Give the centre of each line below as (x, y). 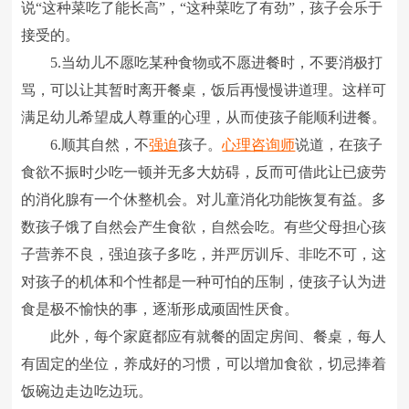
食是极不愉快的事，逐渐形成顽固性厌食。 (160, 309)
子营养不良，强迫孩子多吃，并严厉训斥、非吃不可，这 (204, 254)
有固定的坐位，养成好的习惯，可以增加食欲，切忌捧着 (204, 364)
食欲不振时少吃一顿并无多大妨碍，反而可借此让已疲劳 (204, 172)
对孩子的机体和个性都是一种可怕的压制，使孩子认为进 (204, 282)
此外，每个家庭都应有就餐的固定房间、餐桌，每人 (204, 336)
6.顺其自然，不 (85, 145)
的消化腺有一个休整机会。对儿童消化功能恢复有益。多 (204, 199)
